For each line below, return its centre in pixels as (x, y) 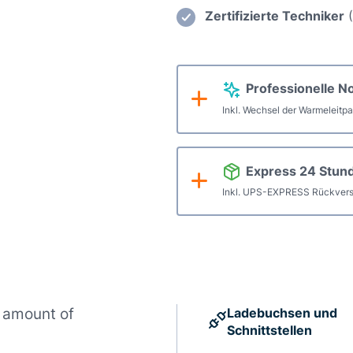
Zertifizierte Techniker (275, 16)
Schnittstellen (269, 331)
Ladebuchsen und (282, 313)
